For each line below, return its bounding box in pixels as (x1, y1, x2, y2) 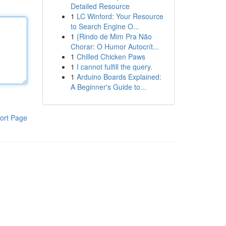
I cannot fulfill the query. (76, 62, 152, 72)
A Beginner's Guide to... (70, 82, 146, 92)
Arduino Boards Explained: (76, 72, 161, 82)
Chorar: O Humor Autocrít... (70, 41, 159, 51)
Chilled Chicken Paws (76, 51, 145, 62)
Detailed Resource (70, 1, 130, 11)
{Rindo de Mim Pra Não (76, 31, 152, 41)
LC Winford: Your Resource (76, 11, 163, 21)
